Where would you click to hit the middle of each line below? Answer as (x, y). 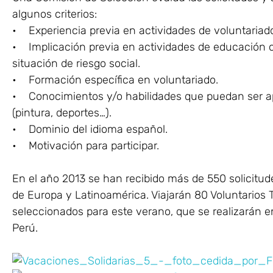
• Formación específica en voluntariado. (115, 80)
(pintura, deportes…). (62, 113)
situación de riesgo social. (76, 64)
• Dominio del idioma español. (90, 129)
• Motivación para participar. (86, 146)
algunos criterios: (55, 14)
